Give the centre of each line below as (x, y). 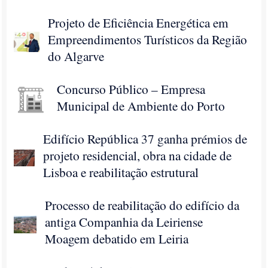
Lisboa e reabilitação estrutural (121, 172)
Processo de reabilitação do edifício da (142, 205)
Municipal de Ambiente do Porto (141, 106)
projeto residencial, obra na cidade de (138, 155)
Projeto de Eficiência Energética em (138, 22)
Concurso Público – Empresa (131, 89)
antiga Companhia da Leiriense (124, 222)
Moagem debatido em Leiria (117, 238)
